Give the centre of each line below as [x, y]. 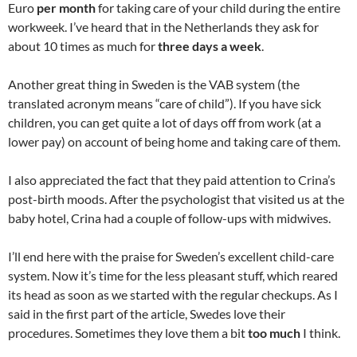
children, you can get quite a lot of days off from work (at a [165, 122]
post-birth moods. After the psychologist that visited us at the [176, 199]
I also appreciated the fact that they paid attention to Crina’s [172, 180]
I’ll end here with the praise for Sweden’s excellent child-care [171, 256]
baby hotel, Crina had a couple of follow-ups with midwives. [169, 218]
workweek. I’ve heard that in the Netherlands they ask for [163, 27]
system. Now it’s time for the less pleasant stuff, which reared [173, 275]
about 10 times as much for [83, 46]
